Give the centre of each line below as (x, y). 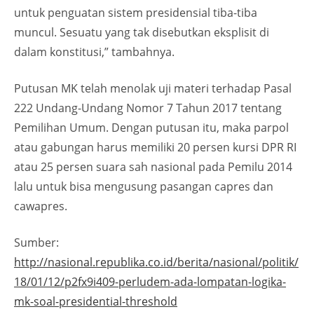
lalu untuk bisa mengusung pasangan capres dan (144, 187)
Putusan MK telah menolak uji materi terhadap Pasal (153, 89)
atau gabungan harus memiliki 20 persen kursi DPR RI (155, 148)
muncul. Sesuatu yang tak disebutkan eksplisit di (142, 33)
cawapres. (41, 206)
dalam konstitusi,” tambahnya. (94, 52)
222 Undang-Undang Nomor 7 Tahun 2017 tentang (148, 108)
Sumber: (36, 243)
